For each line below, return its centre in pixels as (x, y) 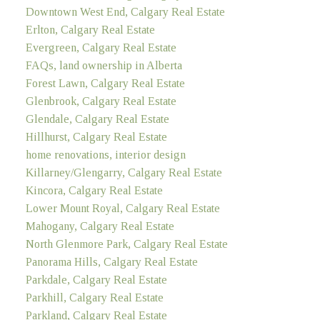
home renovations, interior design (105, 154)
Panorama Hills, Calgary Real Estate (111, 261)
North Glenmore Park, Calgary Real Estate (126, 244)
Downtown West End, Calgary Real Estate (125, 11)
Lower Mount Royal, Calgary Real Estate (122, 208)
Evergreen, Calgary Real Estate (101, 47)
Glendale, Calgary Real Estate (97, 119)
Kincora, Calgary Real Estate (94, 190)
